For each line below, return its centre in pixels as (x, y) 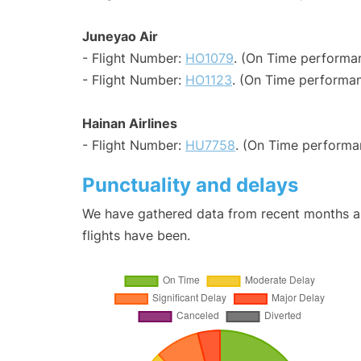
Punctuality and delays (190, 185)
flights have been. (136, 236)
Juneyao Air (120, 37)
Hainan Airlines (130, 124)
